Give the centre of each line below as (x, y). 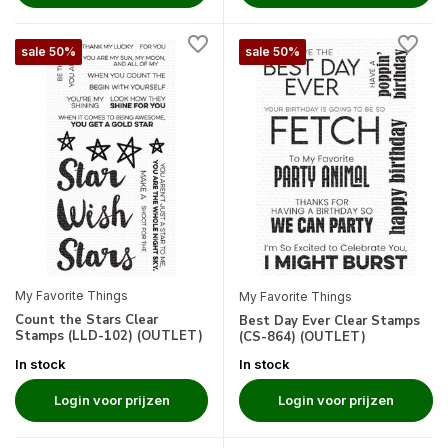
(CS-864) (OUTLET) (302, 337)
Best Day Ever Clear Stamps (329, 321)
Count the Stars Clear (86, 320)
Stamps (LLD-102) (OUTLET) (109, 336)
